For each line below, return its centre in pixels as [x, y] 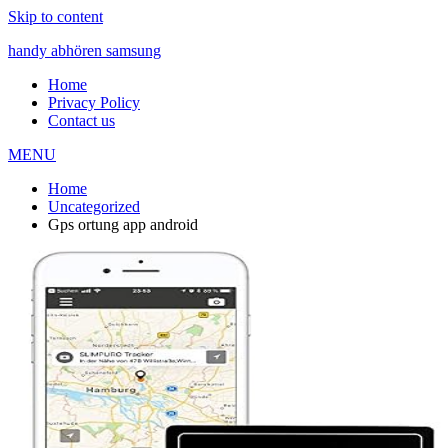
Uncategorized [94, 206]
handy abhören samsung [84, 50]
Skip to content [55, 16]
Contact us [81, 120]
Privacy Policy [94, 102]
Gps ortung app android [123, 224]
